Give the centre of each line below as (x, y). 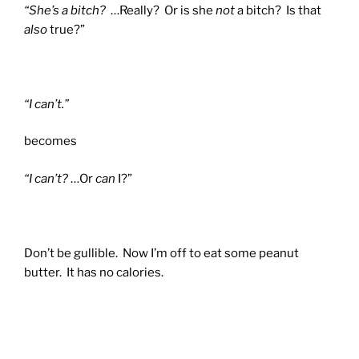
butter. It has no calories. (94, 272)
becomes (50, 141)
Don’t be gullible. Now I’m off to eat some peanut (161, 253)
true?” (66, 29)
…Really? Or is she (161, 10)
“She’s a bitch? (65, 10)
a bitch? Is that (278, 10)
